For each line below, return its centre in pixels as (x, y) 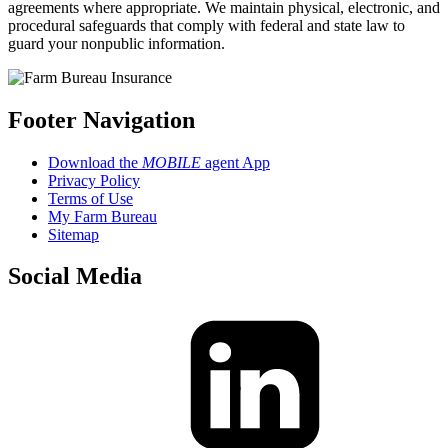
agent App (235, 162)
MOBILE (171, 162)
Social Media (75, 276)
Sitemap (73, 234)
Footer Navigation (101, 119)
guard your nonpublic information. (116, 43)
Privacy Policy (94, 180)
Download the (95, 162)
